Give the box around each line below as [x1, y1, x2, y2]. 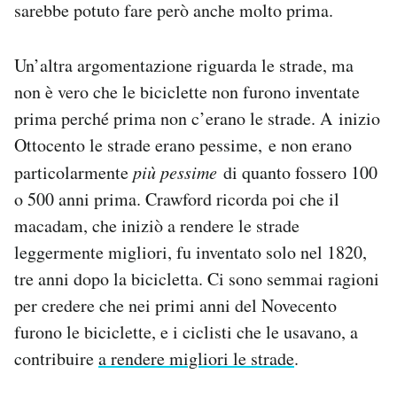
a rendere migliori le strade [98, 346, 294, 371]
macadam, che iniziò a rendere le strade [14, 214, 300, 238]
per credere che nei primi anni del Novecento [14, 293, 337, 318]
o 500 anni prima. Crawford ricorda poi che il [14, 187, 339, 212]
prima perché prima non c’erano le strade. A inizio [14, 106, 380, 131]
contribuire [14, 346, 98, 371]
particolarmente [14, 160, 133, 185]
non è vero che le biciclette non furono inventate [14, 80, 360, 105]
